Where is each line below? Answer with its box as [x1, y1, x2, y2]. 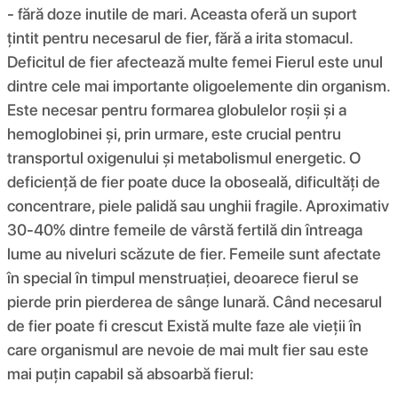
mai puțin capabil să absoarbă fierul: [7, 363, 254, 383]
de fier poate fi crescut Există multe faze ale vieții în [7, 315, 362, 335]
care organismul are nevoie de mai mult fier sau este [7, 339, 369, 359]
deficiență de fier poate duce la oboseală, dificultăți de [7, 171, 380, 191]
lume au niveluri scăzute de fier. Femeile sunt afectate [7, 243, 381, 263]
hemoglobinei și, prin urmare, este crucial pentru [7, 123, 341, 143]
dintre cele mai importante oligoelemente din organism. [7, 76, 390, 95]
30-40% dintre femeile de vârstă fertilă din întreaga [7, 219, 362, 239]
